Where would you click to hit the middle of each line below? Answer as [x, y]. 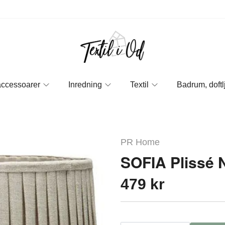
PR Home [140, 142]
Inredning [85, 85]
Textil [139, 85]
